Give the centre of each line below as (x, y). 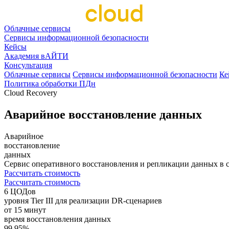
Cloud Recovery (31, 93)
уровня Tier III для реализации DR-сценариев (83, 200)
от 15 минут (25, 210)
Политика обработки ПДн (50, 84)
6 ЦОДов (20, 191)
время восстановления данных (58, 219)
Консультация (28, 65)
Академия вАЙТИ (36, 56)
